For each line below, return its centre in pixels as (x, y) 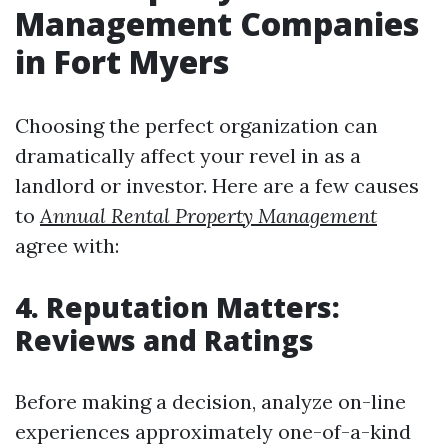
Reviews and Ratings (164, 340)
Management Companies (217, 23)
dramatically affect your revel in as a (188, 155)
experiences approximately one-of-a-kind (213, 431)
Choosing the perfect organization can (196, 125)
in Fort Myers (122, 61)
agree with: (67, 245)
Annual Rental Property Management (208, 215)
